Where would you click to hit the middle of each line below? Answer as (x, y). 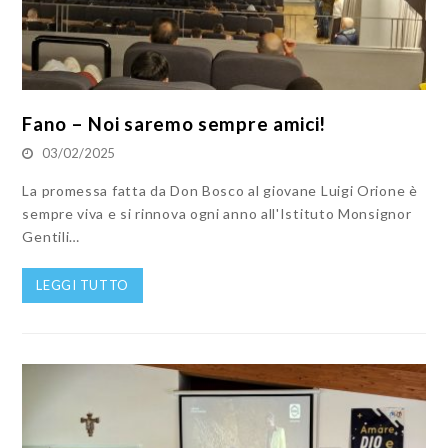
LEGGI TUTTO (83, 285)
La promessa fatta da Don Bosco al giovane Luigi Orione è (220, 191)
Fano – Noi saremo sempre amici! (174, 124)
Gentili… (51, 237)
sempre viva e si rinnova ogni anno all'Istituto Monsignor (217, 214)
